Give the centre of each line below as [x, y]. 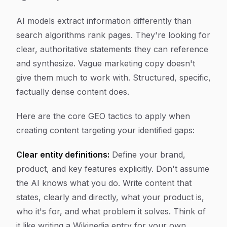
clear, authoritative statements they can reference [112, 49]
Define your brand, [147, 155]
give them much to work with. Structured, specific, [113, 78]
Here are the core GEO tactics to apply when [103, 116]
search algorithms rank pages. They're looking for [113, 35]
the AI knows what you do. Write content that [104, 183]
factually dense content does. [73, 92]
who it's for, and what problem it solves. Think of [111, 211]
